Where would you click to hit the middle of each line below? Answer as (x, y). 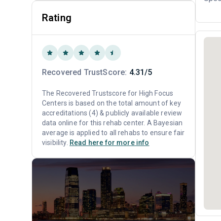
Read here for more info (109, 143)
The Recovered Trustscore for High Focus (108, 93)
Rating (57, 18)
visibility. (56, 143)
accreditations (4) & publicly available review (112, 113)
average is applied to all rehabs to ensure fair (113, 133)
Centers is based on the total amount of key (111, 103)
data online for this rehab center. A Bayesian (112, 123)
